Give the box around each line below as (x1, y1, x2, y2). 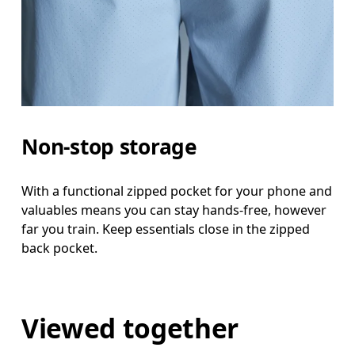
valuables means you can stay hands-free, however (21, 201, 327, 219)
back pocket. (21, 239, 98, 258)
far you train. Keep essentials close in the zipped (21, 220, 311, 239)
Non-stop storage (21, 132, 197, 162)
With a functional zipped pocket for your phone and (21, 182, 333, 200)
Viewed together (21, 309, 239, 346)
